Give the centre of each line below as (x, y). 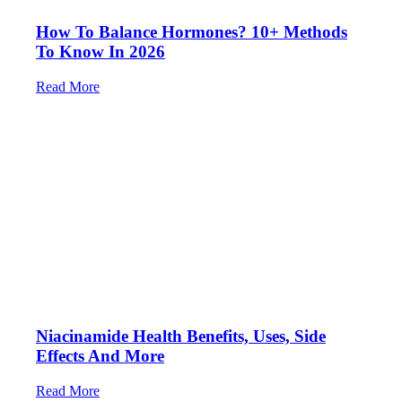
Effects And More (100, 355)
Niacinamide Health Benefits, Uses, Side (181, 336)
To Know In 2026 (100, 52)
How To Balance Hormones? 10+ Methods (192, 32)
